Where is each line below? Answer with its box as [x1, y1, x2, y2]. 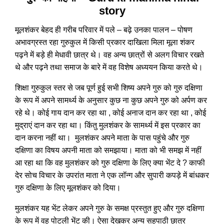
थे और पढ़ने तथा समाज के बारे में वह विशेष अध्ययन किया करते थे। [15, 63, 203, 71]
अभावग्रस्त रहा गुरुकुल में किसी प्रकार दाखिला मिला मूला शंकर [15, 38, 194, 46]
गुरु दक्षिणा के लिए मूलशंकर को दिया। [15, 183, 121, 192]
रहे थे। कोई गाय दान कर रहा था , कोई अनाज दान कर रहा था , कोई [15, 108, 206, 117]
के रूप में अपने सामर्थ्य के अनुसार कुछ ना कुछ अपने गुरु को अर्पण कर [15, 96, 207, 104]
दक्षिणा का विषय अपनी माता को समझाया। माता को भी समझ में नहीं [15, 146, 201, 154]
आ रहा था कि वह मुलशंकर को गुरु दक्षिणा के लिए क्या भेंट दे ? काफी [15, 158, 205, 167]
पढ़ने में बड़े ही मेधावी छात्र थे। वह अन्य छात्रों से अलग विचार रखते [15, 50, 204, 59]
